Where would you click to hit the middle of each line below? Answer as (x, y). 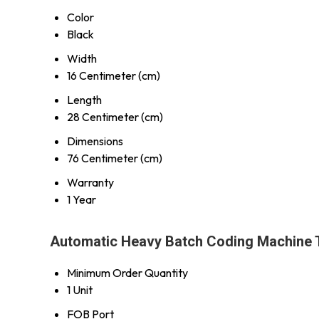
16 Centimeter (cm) (114, 75)
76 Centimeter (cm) (115, 158)
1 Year (82, 199)
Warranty (90, 182)
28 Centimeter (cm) (115, 116)
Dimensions (95, 141)
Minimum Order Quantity (127, 272)
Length (84, 99)
